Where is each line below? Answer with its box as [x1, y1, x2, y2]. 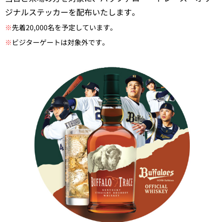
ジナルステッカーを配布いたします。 [5, 5, 140, 18]
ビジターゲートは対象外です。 [12, 37, 109, 47]
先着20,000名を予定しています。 [12, 22, 117, 32]
